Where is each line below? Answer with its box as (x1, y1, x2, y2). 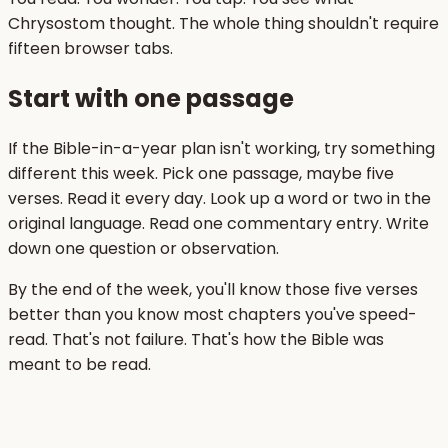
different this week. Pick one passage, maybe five (8, 161, 394, 185)
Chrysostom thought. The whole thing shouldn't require (8, 12, 439, 36)
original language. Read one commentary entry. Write (8, 211, 429, 235)
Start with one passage (8, 82, 294, 116)
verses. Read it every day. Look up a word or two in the (8, 186, 431, 210)
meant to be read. (8, 352, 151, 376)
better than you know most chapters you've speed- (8, 302, 417, 326)
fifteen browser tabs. (8, 37, 173, 61)
